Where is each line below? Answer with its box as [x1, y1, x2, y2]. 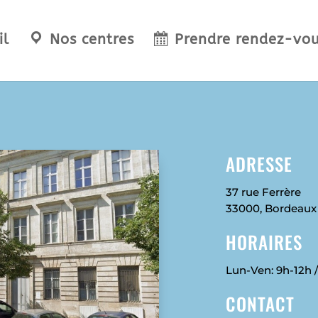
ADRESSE [226, 150, 293, 177]
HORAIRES [226, 228, 303, 255]
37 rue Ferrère [226, 185, 302, 199]
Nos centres [50, 31, 134, 48]
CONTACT [226, 290, 295, 317]
